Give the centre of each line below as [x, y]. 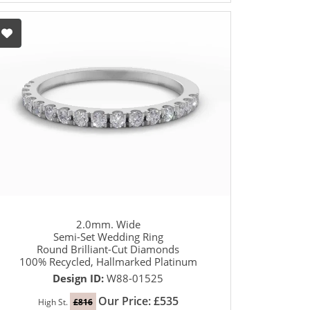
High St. [54, 302]
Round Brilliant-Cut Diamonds [108, 249]
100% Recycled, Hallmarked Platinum [108, 262]
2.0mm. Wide [108, 225]
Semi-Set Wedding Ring [108, 237]
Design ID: [80, 279]
